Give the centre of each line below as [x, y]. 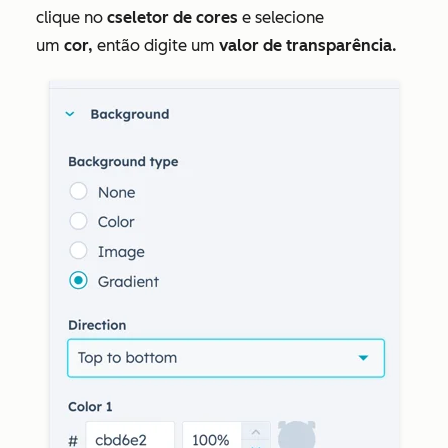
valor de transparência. [308, 46]
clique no [71, 18]
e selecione [283, 18]
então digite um [158, 46]
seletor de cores [178, 18]
